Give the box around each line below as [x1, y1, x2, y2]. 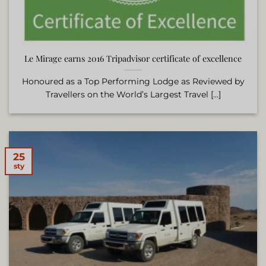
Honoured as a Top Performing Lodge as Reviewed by [21, 76, 245, 87]
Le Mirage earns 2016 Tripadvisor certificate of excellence [24, 53, 242, 65]
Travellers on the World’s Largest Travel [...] [45, 89, 221, 100]
